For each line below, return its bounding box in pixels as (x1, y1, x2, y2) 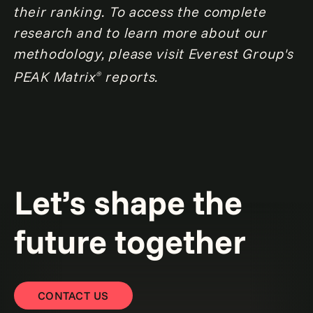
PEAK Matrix (14, 68, 96, 86)
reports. (101, 68, 159, 86)
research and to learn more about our (14, 23, 268, 41)
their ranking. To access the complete (14, 2, 267, 20)
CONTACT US (38, 289, 109, 303)
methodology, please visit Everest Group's (14, 44, 294, 62)
